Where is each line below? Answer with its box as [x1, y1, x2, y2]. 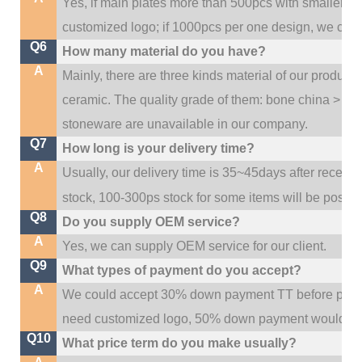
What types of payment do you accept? [62, 263, 302, 277]
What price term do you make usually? [62, 336, 297, 350]
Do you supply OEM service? [62, 215, 247, 229]
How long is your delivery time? [62, 141, 255, 155]
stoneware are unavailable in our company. [62, 117, 309, 131]
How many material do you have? [62, 44, 267, 58]
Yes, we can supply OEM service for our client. [62, 239, 327, 253]
